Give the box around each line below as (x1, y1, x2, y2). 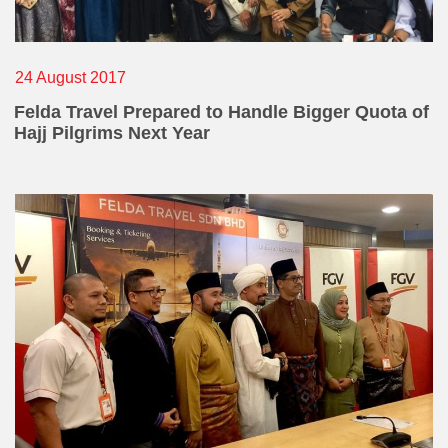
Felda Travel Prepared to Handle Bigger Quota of (14, 101, 429, 122)
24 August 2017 (15, 68, 126, 86)
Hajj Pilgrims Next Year (14, 122, 220, 143)
